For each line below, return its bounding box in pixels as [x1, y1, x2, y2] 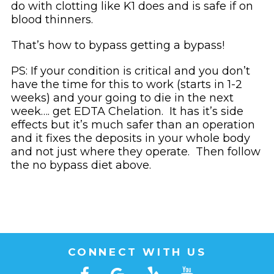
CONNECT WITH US [67, 245, 207, 258]
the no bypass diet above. [10, 158, 151, 172]
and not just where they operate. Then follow [10, 144, 261, 158]
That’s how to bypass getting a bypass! [10, 38, 224, 52]
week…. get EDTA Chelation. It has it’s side [10, 104, 243, 118]
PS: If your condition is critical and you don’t [10, 64, 250, 78]
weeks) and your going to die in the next [10, 91, 234, 105]
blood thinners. [10, 12, 93, 26]
